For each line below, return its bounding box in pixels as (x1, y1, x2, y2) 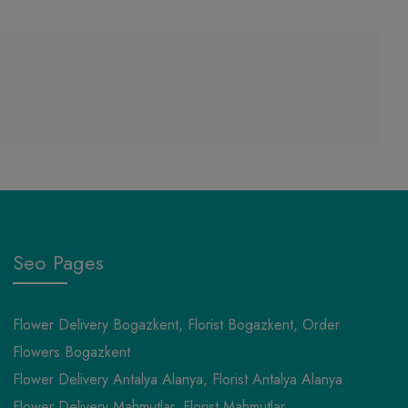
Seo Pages (12, 247, 104, 277)
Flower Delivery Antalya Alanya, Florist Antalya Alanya (12, 368, 342, 390)
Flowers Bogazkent (12, 341, 130, 362)
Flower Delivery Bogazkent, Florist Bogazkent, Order (12, 313, 340, 335)
